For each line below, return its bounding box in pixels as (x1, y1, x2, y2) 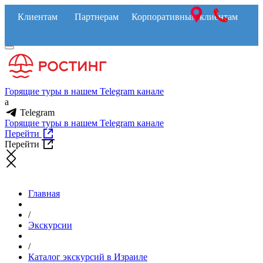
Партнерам (74, 12, 119, 22)
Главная (28, 188, 60, 199)
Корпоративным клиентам (131, 12, 238, 22)
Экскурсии (28, 220, 72, 231)
